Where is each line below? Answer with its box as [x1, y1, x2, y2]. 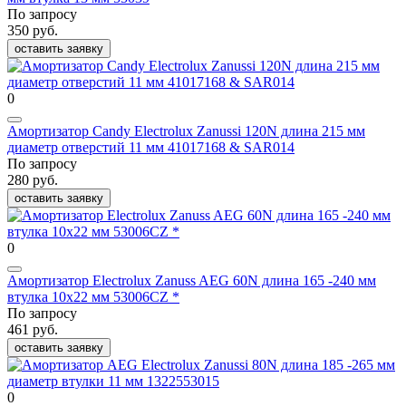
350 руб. [7, 23, 58, 39]
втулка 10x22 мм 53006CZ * [7, 289, 179, 305]
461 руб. [7, 322, 58, 338]
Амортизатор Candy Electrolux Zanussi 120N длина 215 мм [7, 123, 365, 140]
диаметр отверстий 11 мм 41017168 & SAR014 [7, 140, 295, 156]
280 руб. [7, 172, 58, 188]
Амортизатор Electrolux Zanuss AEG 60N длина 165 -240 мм [7, 273, 376, 289]
